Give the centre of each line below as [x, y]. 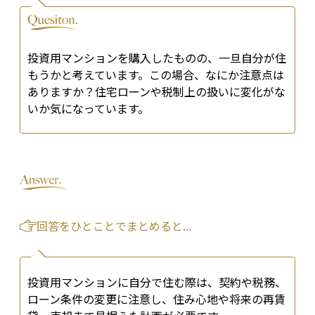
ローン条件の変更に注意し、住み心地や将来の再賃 [156, 299]
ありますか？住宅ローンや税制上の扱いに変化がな [156, 92]
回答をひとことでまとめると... [114, 226]
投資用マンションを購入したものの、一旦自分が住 [157, 58]
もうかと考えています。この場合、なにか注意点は [156, 75]
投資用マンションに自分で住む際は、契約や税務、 [157, 282]
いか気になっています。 [88, 109]
